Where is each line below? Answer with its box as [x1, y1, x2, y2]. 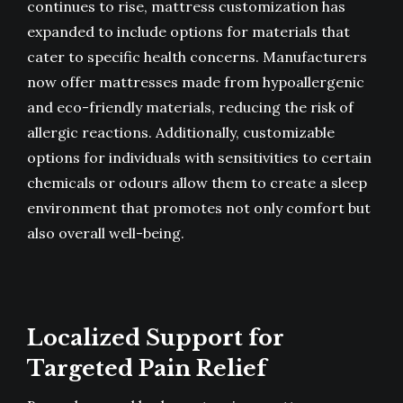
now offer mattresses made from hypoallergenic [27, 73, 364, 92]
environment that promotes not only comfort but [27, 199, 371, 218]
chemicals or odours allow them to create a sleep [27, 174, 367, 193]
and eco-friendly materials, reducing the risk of [27, 98, 354, 117]
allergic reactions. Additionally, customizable [27, 123, 335, 142]
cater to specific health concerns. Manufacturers [27, 48, 367, 67]
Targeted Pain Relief [27, 355, 266, 382]
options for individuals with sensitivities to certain [27, 148, 372, 167]
